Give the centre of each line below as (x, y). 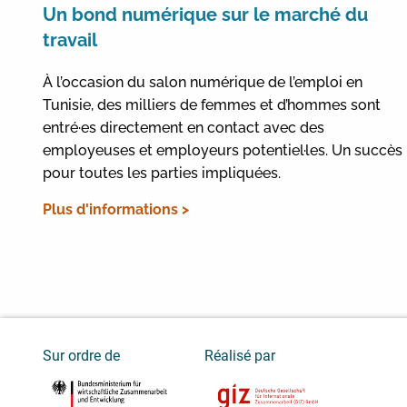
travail (70, 40)
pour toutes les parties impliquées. (162, 173)
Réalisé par (239, 356)
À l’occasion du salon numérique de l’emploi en (203, 82)
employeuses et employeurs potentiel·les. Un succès (223, 150)
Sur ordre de (81, 356)
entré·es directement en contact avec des (184, 127)
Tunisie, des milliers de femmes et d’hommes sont (212, 104)
